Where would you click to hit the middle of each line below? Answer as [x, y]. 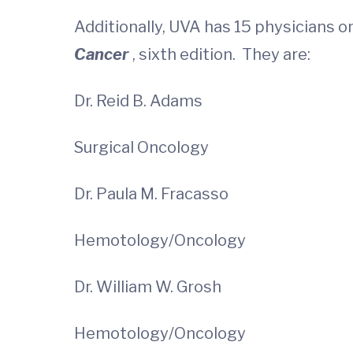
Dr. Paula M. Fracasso [151, 194]
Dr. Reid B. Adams [190, 101]
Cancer [103, 54]
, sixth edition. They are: [221, 54]
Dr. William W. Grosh [151, 287]
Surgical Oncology [141, 147]
